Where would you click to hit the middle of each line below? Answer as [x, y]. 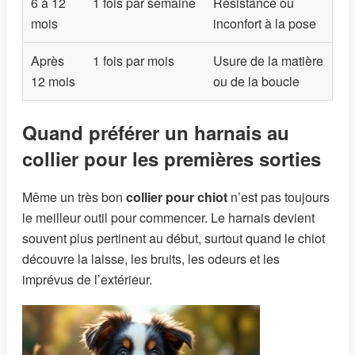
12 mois [53, 82]
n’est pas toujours [279, 197]
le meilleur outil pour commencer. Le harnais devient [168, 218]
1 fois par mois [134, 61]
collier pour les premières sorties [172, 159]
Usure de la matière [268, 61]
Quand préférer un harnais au [156, 133]
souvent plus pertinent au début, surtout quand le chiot [174, 239]
